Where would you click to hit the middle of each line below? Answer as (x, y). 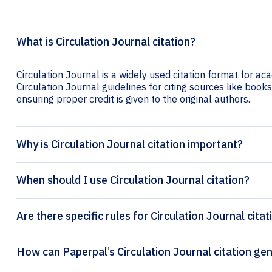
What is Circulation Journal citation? (106, 42)
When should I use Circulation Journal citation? (133, 180)
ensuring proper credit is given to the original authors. (133, 99)
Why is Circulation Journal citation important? (130, 144)
